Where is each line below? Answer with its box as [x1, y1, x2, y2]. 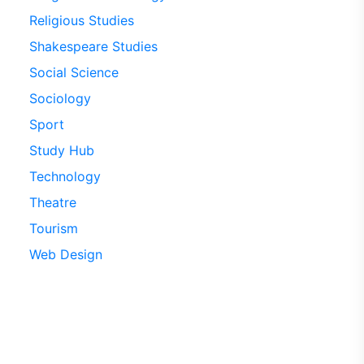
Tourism [28, 219, 78, 236]
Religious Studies [28, 11, 134, 28]
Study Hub [28, 141, 94, 158]
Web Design [28, 245, 102, 262]
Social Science [28, 63, 119, 80]
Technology [28, 167, 101, 184]
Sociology [28, 89, 91, 106]
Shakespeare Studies [28, 37, 158, 54]
